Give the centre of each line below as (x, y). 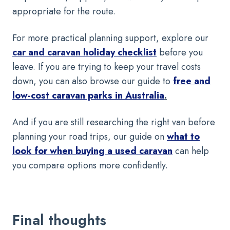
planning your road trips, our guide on (88, 137)
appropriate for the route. (64, 12)
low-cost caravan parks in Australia (88, 96)
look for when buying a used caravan (92, 151)
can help (192, 151)
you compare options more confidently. (90, 166)
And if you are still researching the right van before (114, 122)
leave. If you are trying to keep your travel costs (107, 67)
